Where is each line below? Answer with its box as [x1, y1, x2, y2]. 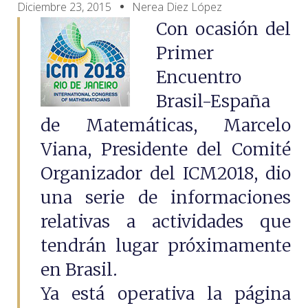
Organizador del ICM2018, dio [41, 162, 291, 184]
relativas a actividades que [41, 210, 291, 232]
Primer [155, 42, 214, 64]
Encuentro [155, 66, 241, 88]
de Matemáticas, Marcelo [41, 114, 291, 136]
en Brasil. [41, 258, 118, 280]
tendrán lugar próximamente [41, 234, 291, 256]
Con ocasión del [155, 18, 291, 40]
